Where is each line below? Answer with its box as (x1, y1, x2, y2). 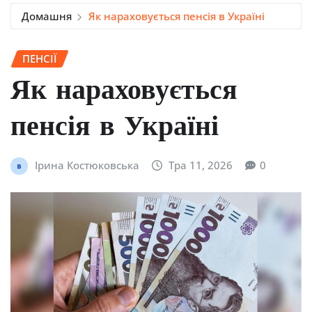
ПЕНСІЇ (22, 51, 57, 65)
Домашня (22, 8, 72, 23)
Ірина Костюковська (34, 158, 139, 173)
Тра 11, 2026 (169, 158, 233, 173)
